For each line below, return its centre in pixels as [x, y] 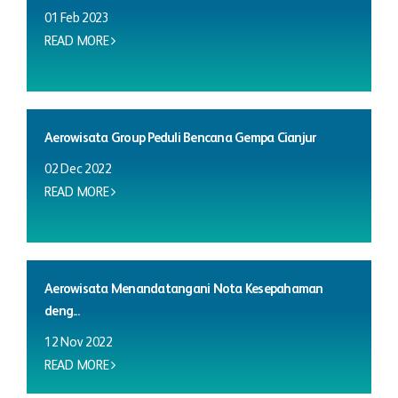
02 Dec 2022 [78, 169]
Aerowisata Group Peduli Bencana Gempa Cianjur [180, 138]
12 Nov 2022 [79, 342]
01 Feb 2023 [77, 18]
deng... [62, 311]
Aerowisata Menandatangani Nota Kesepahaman [184, 289]
